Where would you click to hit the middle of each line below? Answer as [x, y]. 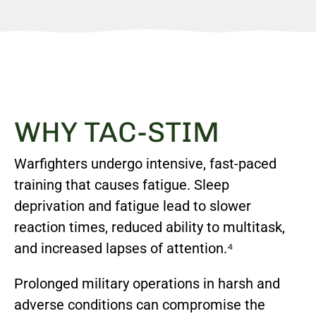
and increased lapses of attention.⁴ [124, 249]
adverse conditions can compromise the [140, 305]
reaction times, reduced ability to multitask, [150, 227]
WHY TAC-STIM [117, 132]
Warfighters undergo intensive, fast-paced [145, 164]
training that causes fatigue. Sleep [122, 185]
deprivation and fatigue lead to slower [133, 206]
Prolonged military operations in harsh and [147, 284]
